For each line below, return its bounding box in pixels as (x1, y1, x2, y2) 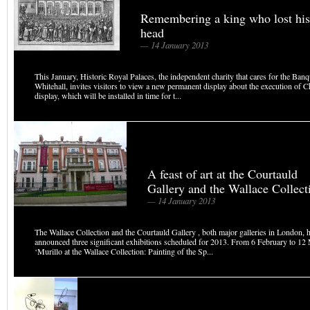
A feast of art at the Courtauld (147, 165, 298, 182)
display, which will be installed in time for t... (35, 90, 181, 101)
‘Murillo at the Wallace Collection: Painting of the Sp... (35, 246, 213, 257)
